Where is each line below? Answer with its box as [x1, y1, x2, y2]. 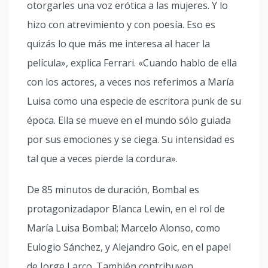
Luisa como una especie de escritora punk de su [27, 95, 241, 108]
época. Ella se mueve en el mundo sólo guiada [27, 114, 231, 127]
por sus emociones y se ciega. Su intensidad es [27, 133, 234, 146]
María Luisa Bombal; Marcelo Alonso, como [27, 221, 220, 234]
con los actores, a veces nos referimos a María [27, 75, 234, 89]
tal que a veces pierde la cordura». [27, 152, 178, 165]
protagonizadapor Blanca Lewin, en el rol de [27, 202, 225, 215]
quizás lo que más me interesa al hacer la [27, 37, 210, 50]
